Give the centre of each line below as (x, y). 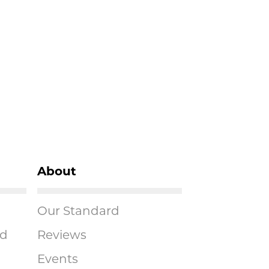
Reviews (62, 236)
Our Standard (78, 212)
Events (57, 260)
